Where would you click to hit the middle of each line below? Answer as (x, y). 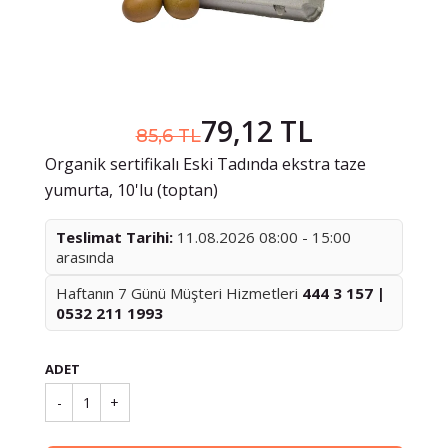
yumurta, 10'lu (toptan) (131, 190)
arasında (85, 257)
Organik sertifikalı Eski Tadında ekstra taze (205, 164)
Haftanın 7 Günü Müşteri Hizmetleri (179, 293)
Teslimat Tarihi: (114, 237)
